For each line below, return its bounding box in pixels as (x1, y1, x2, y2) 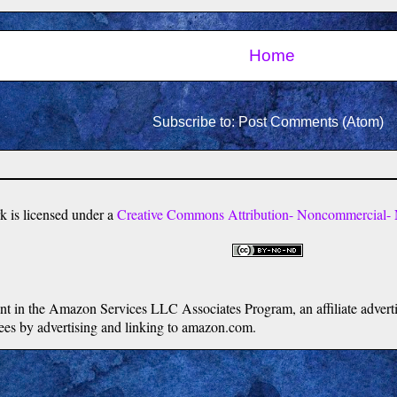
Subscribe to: (152, 113, 238, 129)
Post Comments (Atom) (237, 113, 384, 129)
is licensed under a (7, 205, 117, 224)
